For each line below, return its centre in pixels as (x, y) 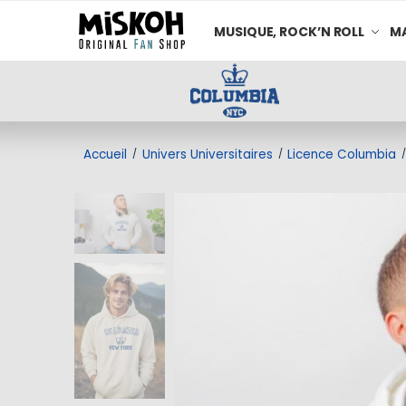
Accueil (106, 154)
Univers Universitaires (207, 154)
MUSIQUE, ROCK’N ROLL (290, 31)
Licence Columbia (342, 154)
